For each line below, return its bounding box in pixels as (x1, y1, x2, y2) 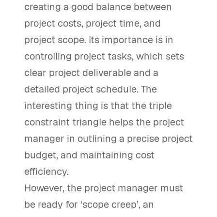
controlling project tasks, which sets (24, 50, 184, 62)
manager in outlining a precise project (24, 132, 193, 145)
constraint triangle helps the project (24, 116, 184, 128)
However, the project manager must (24, 182, 183, 194)
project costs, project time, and (24, 17, 161, 30)
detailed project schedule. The (24, 83, 157, 95)
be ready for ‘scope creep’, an (24, 198, 154, 211)
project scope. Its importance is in (24, 33, 173, 46)
